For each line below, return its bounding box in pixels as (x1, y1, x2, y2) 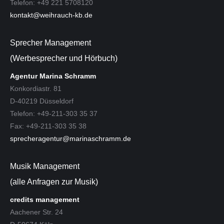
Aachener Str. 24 (10, 207, 63, 216)
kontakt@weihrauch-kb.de (10, 10, 92, 19)
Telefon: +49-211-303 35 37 (10, 109, 97, 117)
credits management (10, 195, 79, 203)
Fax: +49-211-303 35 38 (10, 121, 86, 130)
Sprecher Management (10, 38, 91, 47)
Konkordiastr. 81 (10, 84, 61, 92)
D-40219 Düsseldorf (10, 96, 73, 105)
